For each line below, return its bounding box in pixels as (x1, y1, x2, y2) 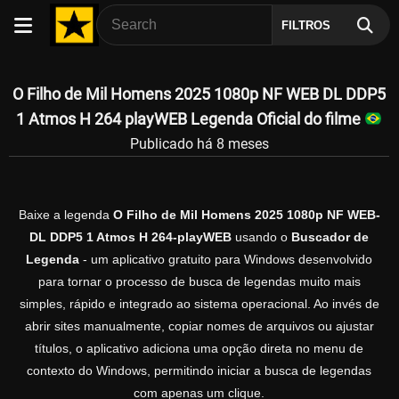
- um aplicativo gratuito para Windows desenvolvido (79, 252, 372, 267)
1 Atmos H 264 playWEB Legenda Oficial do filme (15, 110, 364, 128)
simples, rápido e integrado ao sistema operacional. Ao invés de (19, 297, 379, 312)
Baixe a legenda (18, 208, 113, 223)
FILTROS (281, 19, 331, 32)
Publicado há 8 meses (129, 134, 269, 152)
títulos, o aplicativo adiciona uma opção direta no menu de (35, 341, 363, 356)
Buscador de (291, 230, 369, 245)
